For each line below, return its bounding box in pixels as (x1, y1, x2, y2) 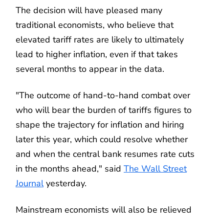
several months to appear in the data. (16, 63, 164, 75)
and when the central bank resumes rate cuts (16, 148, 195, 160)
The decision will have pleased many (16, 4, 162, 16)
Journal (16, 177, 44, 189)
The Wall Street (124, 162, 187, 175)
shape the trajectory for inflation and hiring (16, 118, 184, 131)
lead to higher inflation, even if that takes (16, 48, 178, 60)
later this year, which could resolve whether (16, 133, 188, 145)
